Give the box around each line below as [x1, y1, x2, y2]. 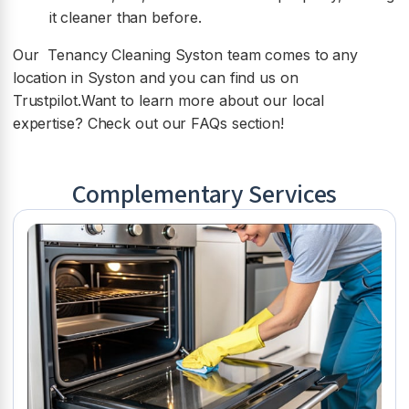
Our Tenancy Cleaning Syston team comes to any [12, 45, 359, 64]
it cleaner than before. [48, 7, 202, 26]
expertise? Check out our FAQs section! [12, 113, 284, 132]
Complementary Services [71, 175, 338, 213]
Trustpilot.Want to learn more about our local [12, 90, 325, 110]
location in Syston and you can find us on [12, 68, 299, 87]
